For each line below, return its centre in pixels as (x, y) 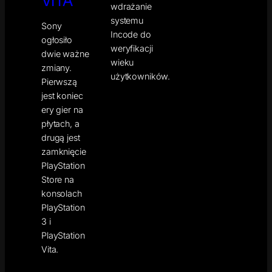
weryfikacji (132, 48)
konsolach (62, 193)
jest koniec (62, 95)
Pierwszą (59, 81)
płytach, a (60, 123)
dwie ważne (65, 53)
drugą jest (61, 137)
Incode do (131, 34)
